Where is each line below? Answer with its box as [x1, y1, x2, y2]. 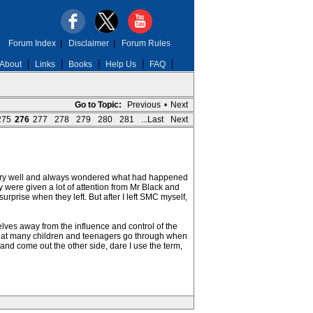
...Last [140, 115, 163, 124]
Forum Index [8, 38, 56, 48]
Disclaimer [68, 38, 109, 48]
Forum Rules [121, 38, 170, 48]
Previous [126, 100, 161, 110]
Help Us [105, 59, 136, 69]
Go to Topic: [74, 100, 122, 110]
